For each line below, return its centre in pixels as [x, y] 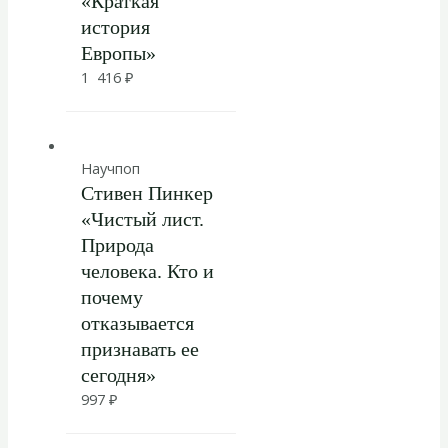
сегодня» [118, 374]
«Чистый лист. [142, 218]
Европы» [118, 53]
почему [111, 296]
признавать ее [139, 348]
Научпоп [110, 167]
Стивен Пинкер [146, 192]
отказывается [137, 322]
